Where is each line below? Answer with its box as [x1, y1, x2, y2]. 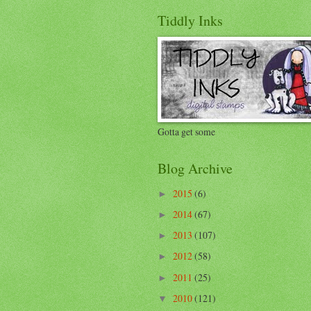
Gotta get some [158, 125, 215, 139]
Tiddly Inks [158, 11, 223, 31]
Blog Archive [158, 159, 233, 178]
